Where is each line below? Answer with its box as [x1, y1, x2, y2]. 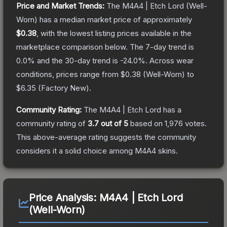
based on [128, 118, 165, 128]
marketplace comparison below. [16, 42, 128, 52]
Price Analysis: [28, 191, 99, 204]
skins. [156, 145, 178, 156]
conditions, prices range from [16, 69, 121, 79]
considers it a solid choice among [16, 145, 135, 156]
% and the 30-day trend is [27, 55, 120, 65]
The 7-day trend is [130, 42, 194, 52]
